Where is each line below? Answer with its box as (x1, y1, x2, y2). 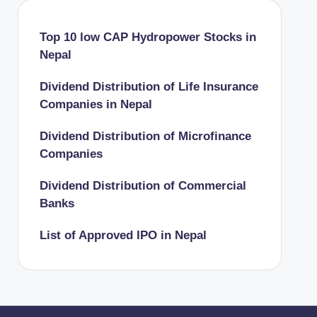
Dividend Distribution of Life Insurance (39, 80, 258, 93)
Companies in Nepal (39, 98, 152, 111)
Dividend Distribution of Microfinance (39, 129, 251, 143)
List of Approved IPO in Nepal (39, 229, 207, 242)
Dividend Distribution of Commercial (39, 179, 246, 192)
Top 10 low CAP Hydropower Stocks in (39, 30, 256, 44)
